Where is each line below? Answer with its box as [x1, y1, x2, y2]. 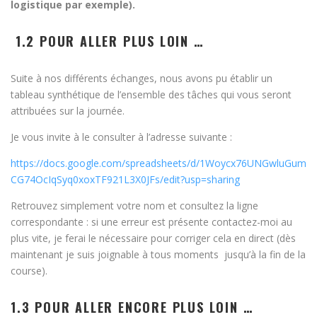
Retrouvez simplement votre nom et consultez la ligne [11, 199, 258, 213]
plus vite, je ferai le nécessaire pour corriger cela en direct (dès [11, 231, 296, 246]
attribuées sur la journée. [11, 104, 125, 118]
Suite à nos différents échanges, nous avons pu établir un [11, 71, 272, 86]
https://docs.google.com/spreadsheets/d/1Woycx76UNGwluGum [11, 156, 306, 171]
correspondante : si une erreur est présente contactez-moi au [11, 215, 292, 229]
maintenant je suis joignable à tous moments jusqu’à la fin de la [11, 248, 306, 262]
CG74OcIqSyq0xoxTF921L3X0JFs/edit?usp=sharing [11, 173, 240, 187]
